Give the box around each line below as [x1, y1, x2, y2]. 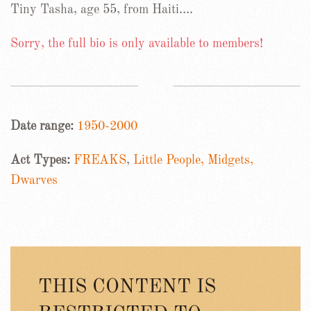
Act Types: [10, 153, 74, 167]
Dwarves [10, 174, 58, 187]
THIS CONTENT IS [38, 277, 216, 297]
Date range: [10, 119, 77, 133]
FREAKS [74, 153, 126, 167]
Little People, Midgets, [133, 153, 253, 167]
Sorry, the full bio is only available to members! [10, 37, 263, 50]
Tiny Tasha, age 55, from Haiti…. [10, 3, 193, 16]
